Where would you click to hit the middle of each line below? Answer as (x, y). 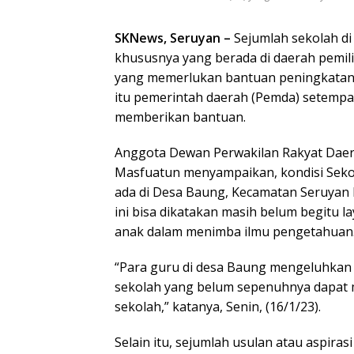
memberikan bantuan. (180, 117)
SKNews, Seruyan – (174, 38)
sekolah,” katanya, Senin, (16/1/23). (218, 306)
